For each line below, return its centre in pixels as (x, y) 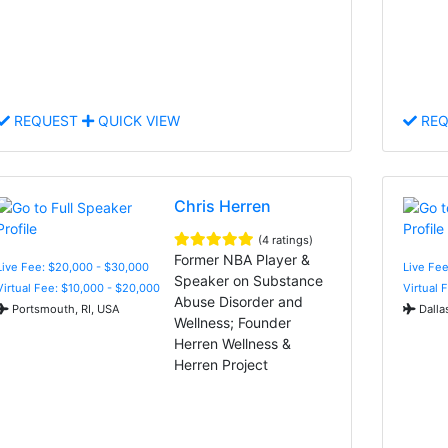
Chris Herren (223, 205)
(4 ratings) (286, 239)
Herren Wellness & (233, 343)
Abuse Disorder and (239, 301)
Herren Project (221, 364)
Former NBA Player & (242, 259)
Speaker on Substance (249, 280)
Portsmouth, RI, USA (64, 308)
